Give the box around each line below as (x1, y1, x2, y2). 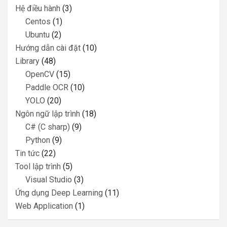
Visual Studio (25, 174, 72, 184)
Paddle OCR (25, 82, 68, 92)
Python (25, 135, 50, 145)
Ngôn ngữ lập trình (15, 108, 80, 119)
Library (15, 56, 40, 66)
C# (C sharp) (25, 122, 70, 132)
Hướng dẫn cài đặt (15, 43, 81, 53)
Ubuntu (25, 29, 50, 40)
